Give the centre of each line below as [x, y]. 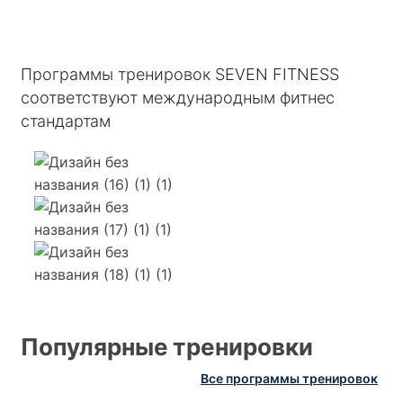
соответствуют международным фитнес [178, 98]
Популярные [94, 347]
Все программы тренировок [289, 379]
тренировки [243, 347]
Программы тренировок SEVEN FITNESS [180, 75]
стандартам [66, 121]
